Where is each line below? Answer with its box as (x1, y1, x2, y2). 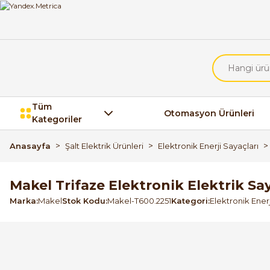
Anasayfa (10, 140, 51, 151)
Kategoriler (32, 113, 83, 125)
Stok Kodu (62, 195, 105, 206)
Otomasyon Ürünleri (164, 107, 254, 119)
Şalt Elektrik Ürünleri (65, 140, 143, 151)
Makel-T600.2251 (107, 195, 171, 206)
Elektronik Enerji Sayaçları (158, 140, 259, 151)
